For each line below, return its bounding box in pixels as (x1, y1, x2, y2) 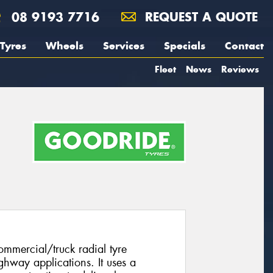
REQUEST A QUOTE (141, 9, 258, 24)
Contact (225, 39, 264, 52)
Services (103, 39, 144, 52)
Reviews (221, 63, 259, 75)
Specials (164, 39, 205, 52)
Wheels (46, 39, 83, 52)
